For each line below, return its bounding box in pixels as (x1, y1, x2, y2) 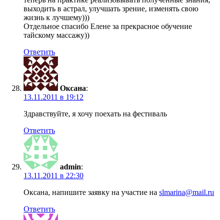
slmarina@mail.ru (159, 188, 214, 197)
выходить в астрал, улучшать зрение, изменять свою (24, 4, 198, 13)
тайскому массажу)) (24, 31, 89, 40)
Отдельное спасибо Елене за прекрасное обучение (24, 22, 192, 31)
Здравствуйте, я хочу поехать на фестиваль (24, 110, 167, 118)
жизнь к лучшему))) (24, 13, 89, 22)
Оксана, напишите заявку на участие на (24, 188, 159, 197)
